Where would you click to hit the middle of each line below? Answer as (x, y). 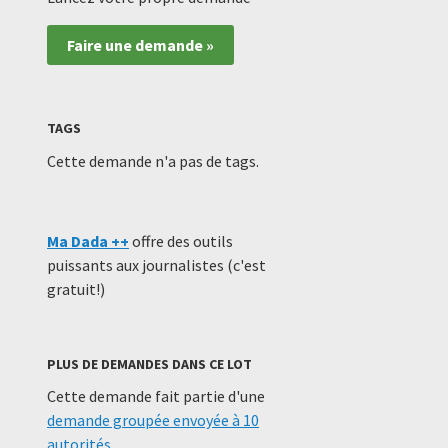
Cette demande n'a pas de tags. (153, 160)
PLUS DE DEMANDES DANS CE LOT (149, 363)
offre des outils (181, 240)
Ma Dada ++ (88, 240)
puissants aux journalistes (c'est (156, 264)
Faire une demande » (140, 45)
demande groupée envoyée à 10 (153, 419)
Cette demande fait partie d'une (156, 395)
